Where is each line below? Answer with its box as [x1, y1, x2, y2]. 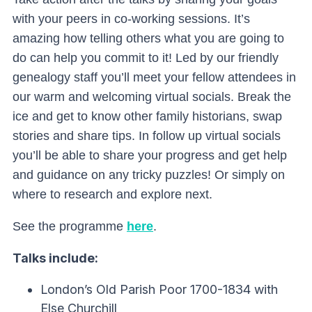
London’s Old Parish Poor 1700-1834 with [40, 282, 278, 297]
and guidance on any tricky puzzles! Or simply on [13, 168, 285, 182]
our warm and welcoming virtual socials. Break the [13, 90, 291, 104]
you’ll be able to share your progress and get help [13, 148, 287, 162]
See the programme [13, 219, 127, 233]
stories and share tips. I [13, 129, 142, 143]
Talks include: [13, 251, 98, 265]
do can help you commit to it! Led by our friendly [13, 51, 279, 65]
